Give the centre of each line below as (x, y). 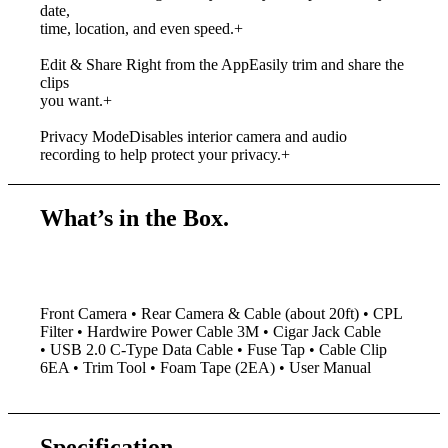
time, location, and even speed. (137, 28)
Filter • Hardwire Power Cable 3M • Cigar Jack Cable (211, 332)
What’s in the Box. (135, 217)
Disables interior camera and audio (238, 136)
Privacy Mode (85, 136)
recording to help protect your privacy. (161, 154)
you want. (72, 100)
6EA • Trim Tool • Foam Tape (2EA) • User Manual (206, 368)
